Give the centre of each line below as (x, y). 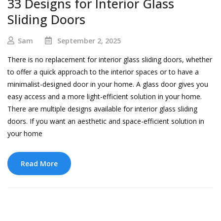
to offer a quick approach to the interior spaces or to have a (103, 72)
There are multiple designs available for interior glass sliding (102, 109)
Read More (39, 164)
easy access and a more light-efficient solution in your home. (105, 97)
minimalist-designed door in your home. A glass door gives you (108, 84)
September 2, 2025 (89, 41)
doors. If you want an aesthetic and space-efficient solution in (106, 121)
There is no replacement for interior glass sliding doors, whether (110, 60)
